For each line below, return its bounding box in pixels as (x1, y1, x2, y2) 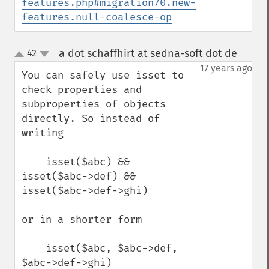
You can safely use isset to (22, 69, 184, 82)
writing (22, 127, 64, 139)
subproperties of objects (22, 98, 166, 110)
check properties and (22, 83, 142, 96)
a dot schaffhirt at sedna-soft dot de (58, 47, 237, 60)
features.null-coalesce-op (22, 11, 172, 23)
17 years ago (200, 62, 252, 74)
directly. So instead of (22, 112, 160, 125)
